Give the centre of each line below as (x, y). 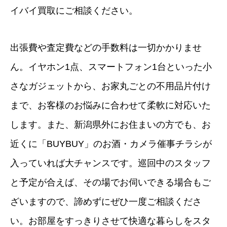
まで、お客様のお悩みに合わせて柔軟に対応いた (110, 105)
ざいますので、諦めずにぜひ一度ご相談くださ (106, 201)
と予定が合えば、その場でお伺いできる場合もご (110, 182)
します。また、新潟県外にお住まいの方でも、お (110, 124)
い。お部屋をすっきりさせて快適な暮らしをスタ (110, 221)
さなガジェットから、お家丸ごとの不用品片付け (110, 86)
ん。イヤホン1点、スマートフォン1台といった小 (111, 67)
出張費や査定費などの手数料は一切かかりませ (106, 47)
